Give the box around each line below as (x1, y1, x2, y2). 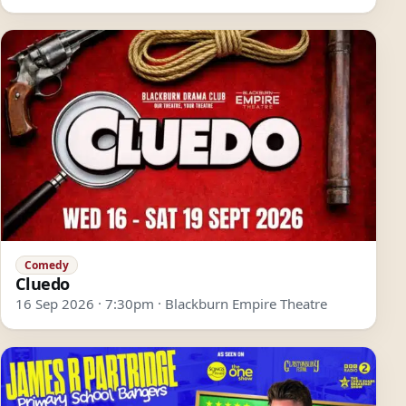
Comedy (24, 256, 69, 273)
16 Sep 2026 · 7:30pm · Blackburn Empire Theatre (15, 295, 327, 314)
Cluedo (15, 273, 70, 295)
